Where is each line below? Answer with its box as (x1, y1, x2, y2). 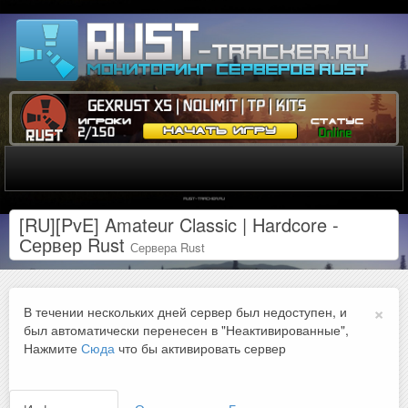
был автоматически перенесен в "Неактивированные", (24, 321, 349, 340)
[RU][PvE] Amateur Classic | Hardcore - (19, 211, 339, 239)
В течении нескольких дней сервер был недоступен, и (24, 302, 347, 321)
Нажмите (24, 339, 81, 358)
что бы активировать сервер (115, 339, 286, 358)
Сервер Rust (19, 231, 130, 259)
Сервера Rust (130, 239, 205, 257)
